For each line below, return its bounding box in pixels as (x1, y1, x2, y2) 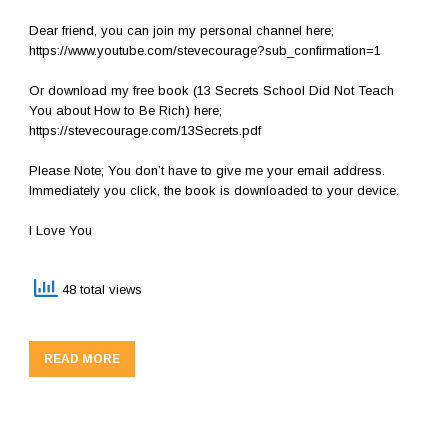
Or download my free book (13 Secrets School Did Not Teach (29, 82, 394, 98)
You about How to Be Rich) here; (29, 102, 222, 118)
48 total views (58, 282, 142, 298)
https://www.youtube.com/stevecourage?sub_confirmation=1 (29, 42, 381, 58)
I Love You (29, 222, 92, 238)
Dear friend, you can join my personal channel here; (29, 22, 334, 38)
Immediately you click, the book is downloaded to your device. (29, 182, 399, 198)
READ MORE (44, 351, 120, 366)
